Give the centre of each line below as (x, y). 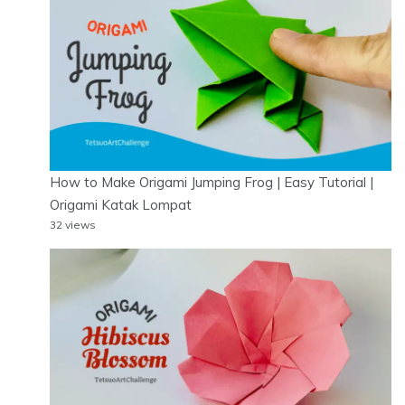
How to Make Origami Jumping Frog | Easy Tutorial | (212, 182)
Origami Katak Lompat (121, 204)
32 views (73, 224)
